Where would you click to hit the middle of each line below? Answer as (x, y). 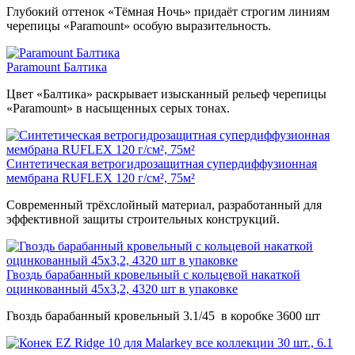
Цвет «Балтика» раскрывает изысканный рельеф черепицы (166, 94)
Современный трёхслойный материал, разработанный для (164, 205)
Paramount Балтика (57, 67)
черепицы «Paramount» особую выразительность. (139, 26)
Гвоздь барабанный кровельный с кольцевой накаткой (153, 275)
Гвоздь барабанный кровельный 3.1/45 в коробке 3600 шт (163, 316)
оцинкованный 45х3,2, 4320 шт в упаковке (122, 289)
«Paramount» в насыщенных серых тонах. (118, 109)
